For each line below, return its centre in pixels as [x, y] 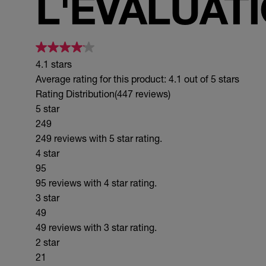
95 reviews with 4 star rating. [96, 183]
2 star [47, 242]
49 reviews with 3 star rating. [96, 227]
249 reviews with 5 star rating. [99, 138]
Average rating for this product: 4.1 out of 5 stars [137, 79]
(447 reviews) [142, 94]
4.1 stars [54, 64]
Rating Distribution [75, 94]
